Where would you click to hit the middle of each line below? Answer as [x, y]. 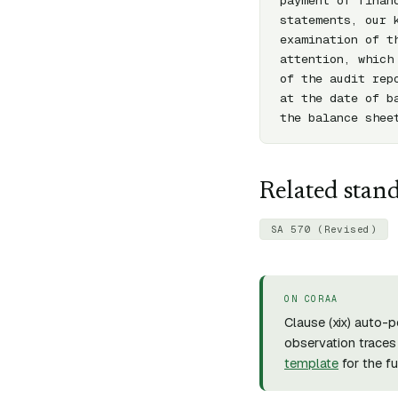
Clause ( [308, 322]
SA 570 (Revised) [324, 229]
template [311, 363]
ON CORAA [311, 299]
